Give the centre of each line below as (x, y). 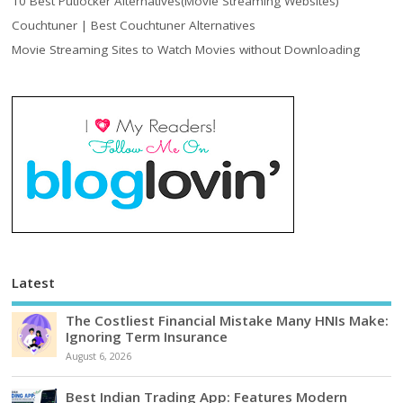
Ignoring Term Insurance (147, 337)
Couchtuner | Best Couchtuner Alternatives (134, 25)
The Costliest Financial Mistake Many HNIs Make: (228, 321)
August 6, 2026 (99, 357)
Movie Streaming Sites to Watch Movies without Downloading (186, 49)
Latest (34, 282)
